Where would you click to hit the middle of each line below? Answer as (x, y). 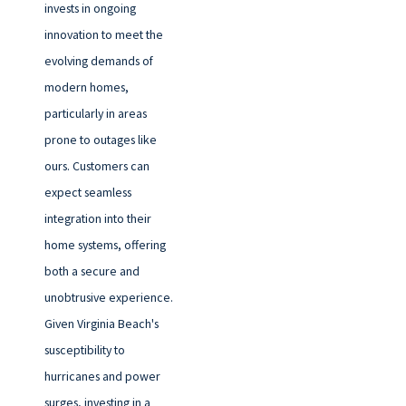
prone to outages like (100, 139)
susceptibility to (84, 349)
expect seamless (87, 192)
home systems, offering (105, 244)
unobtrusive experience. (108, 297)
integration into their (97, 218)
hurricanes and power (102, 376)
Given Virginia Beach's (101, 323)
